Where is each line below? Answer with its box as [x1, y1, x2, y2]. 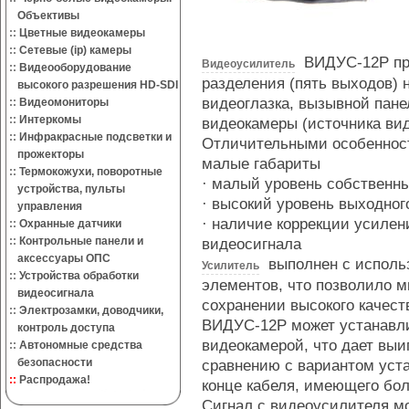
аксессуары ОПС [6, 252, 110, 265]
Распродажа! [19, 373, 90, 386]
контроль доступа [6, 321, 115, 334]
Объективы [6, 9, 79, 22]
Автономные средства [19, 339, 142, 351]
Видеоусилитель [202, 58, 295, 70]
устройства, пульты [6, 183, 125, 195]
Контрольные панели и [19, 235, 143, 247]
